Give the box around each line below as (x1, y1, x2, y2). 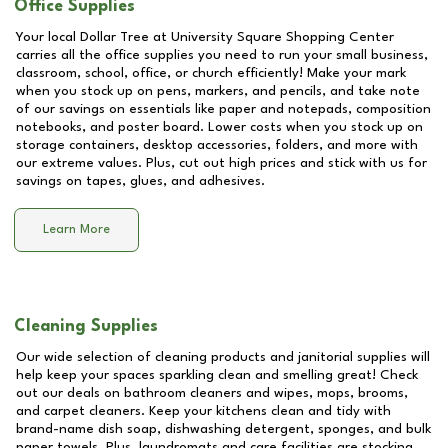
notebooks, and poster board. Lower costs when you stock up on (16, 120, 423, 134)
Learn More (43, 223, 110, 237)
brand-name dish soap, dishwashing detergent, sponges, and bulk (16, 422, 431, 436)
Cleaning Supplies (14, 318, 158, 335)
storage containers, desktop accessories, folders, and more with (16, 138, 418, 152)
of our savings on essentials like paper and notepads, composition (16, 102, 431, 116)
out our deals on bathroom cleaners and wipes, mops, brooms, (16, 386, 408, 400)
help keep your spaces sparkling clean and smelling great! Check (16, 368, 418, 382)
